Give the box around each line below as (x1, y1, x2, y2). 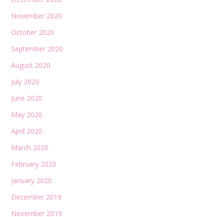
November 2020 (11, 11, 62, 20)
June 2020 (11, 93, 42, 103)
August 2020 (11, 61, 50, 70)
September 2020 (11, 44, 63, 53)
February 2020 (11, 159, 56, 169)
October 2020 (11, 28, 54, 37)
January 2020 (11, 176, 52, 185)
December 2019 (11, 192, 62, 201)
